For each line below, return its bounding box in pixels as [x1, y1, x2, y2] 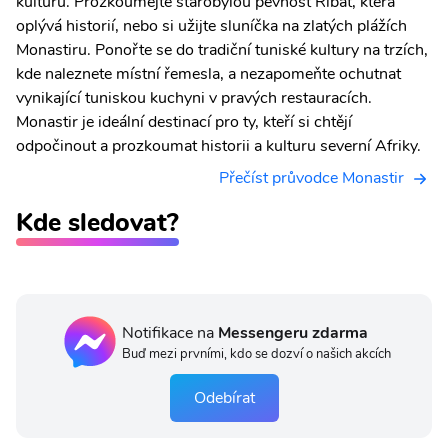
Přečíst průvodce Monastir [219, 167, 404, 190]
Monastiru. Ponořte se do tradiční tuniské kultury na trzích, [16, 39, 428, 62]
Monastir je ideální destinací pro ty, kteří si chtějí [16, 111, 352, 134]
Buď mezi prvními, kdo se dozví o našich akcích [121, 344, 391, 363]
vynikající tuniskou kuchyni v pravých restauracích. [16, 87, 372, 110]
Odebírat [193, 387, 255, 410]
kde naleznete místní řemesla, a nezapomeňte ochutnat [16, 63, 401, 86]
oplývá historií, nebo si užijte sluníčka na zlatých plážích [16, 15, 407, 38]
